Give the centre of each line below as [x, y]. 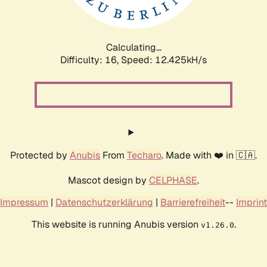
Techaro [144, 155]
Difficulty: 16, [91, 60]
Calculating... [133, 47]
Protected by [40, 155]
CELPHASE [173, 180]
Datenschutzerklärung [104, 202]
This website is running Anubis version [116, 224]
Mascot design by [108, 180]
